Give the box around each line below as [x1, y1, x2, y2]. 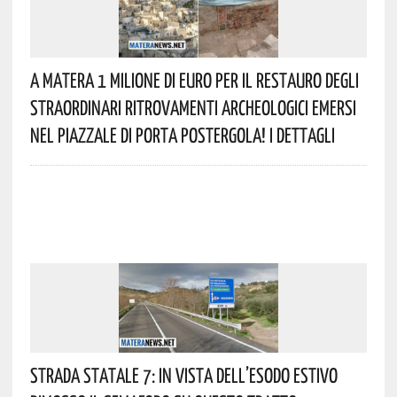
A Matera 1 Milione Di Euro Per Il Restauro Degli [29, 66, 359, 92]
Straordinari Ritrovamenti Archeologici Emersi [29, 94, 356, 120]
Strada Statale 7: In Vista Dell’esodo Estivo [29, 362, 338, 387]
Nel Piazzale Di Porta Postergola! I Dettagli [29, 121, 335, 147]
